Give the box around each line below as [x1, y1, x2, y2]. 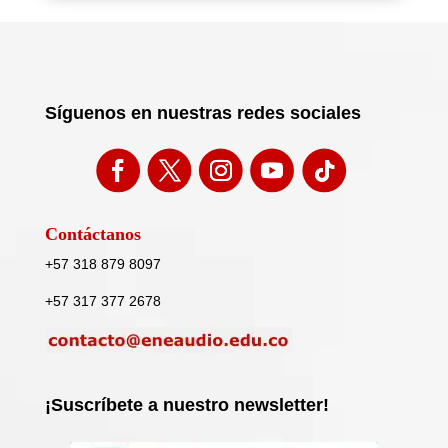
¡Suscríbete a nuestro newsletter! [44, 394, 329, 415]
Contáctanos [44, 223, 141, 244]
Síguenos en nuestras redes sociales [44, 102, 361, 123]
